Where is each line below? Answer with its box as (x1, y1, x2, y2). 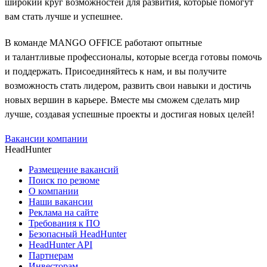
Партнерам (29, 250, 73, 261)
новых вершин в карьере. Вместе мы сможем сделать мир (5, 95, 240, 105)
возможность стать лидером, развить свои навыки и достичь (5, 80, 251, 91)
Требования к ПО (29, 218, 100, 229)
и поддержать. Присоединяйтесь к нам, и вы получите (5, 66, 226, 77)
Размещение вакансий (29, 164, 119, 175)
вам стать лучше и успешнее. (5, 11, 123, 22)
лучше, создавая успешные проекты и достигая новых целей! (5, 109, 254, 120)
